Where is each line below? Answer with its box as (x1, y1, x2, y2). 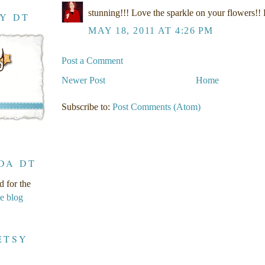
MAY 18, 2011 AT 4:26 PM (88, 25, 214, 36)
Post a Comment (62, 55, 123, 66)
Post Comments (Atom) (112, 101, 201, 112)
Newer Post (62, 75, 105, 86)
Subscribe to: (62, 101, 112, 112)
